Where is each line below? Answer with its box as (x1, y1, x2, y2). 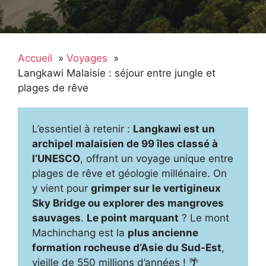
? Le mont (179, 212, 229, 224)
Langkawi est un (133, 123, 215, 135)
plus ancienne (128, 227, 198, 239)
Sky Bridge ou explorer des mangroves (32, 197, 224, 209)
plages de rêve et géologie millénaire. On (32, 167, 227, 179)
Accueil (18, 52, 52, 64)
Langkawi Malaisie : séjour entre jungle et (18, 67, 216, 79)
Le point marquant (87, 212, 179, 224)
